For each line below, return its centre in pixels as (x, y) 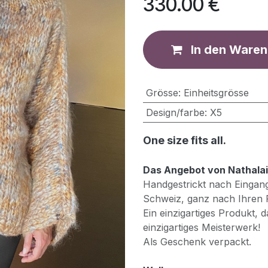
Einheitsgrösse (216, 93)
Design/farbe (175, 112)
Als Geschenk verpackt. (197, 242)
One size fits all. (185, 140)
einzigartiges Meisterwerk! (202, 227)
